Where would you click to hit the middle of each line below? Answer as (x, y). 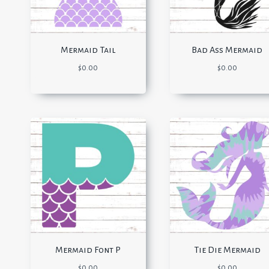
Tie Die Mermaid (227, 249)
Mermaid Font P (88, 249)
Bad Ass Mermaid (227, 50)
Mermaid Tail (88, 50)
